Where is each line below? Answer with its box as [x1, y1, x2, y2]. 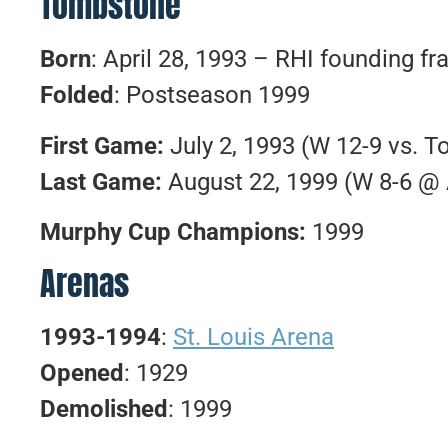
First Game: [40, 131, 170, 160]
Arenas [40, 258, 129, 308]
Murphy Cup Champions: [40, 218, 312, 247]
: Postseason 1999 [114, 81, 310, 110]
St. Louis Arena [173, 322, 334, 351]
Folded [40, 81, 114, 110]
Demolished [40, 394, 168, 423]
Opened [40, 358, 124, 387]
